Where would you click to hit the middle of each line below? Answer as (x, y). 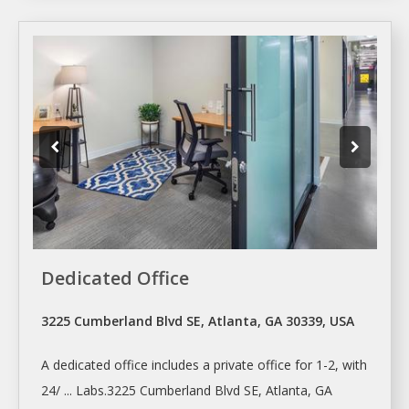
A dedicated (78, 364)
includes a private (203, 364)
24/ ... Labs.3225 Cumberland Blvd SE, (153, 390)
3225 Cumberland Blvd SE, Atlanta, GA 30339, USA (198, 320)
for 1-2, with (329, 364)
